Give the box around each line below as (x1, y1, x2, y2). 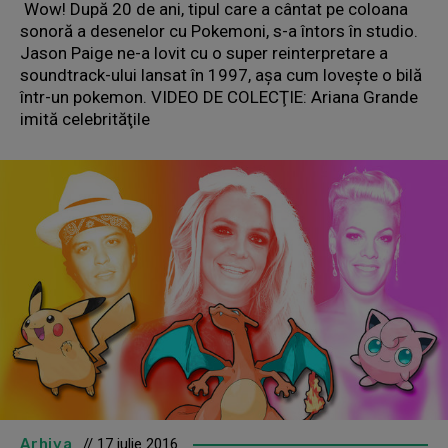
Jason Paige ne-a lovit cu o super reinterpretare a (20, 43, 388, 64)
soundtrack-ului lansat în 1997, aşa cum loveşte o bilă (20, 65, 422, 86)
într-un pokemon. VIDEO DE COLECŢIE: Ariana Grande (20, 87, 418, 108)
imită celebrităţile (20, 109, 150, 130)
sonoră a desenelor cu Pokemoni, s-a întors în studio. (20, 21, 418, 42)
